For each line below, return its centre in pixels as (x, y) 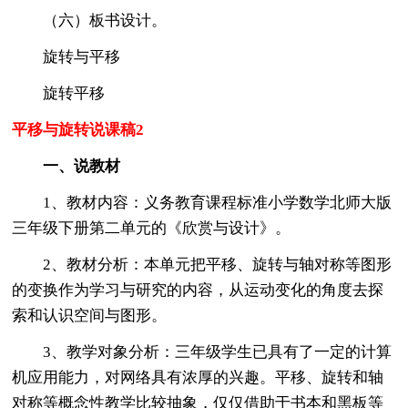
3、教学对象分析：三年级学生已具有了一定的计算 (202, 352)
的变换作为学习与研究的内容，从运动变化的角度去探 (198, 290)
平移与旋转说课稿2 (78, 129)
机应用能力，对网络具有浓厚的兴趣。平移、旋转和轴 (198, 377)
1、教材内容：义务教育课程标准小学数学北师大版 (202, 202)
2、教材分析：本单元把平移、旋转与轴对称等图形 (202, 264)
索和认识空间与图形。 (90, 315)
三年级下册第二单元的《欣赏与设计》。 (152, 228)
